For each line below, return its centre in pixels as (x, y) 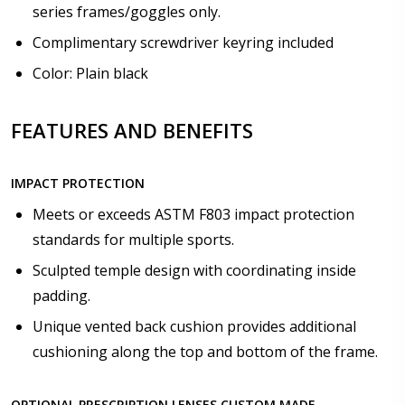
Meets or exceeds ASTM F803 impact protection (193, 214)
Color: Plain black (90, 73)
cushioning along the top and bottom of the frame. (205, 351)
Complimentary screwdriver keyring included (183, 42)
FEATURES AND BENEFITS (132, 130)
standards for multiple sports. (133, 239)
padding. (61, 295)
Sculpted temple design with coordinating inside (194, 270)
